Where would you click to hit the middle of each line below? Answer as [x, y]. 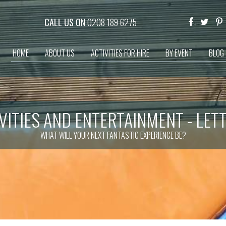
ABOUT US [60, 53]
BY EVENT [179, 53]
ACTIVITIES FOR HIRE [120, 53]
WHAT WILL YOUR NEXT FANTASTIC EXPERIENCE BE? [113, 135]
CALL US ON [66, 22]
